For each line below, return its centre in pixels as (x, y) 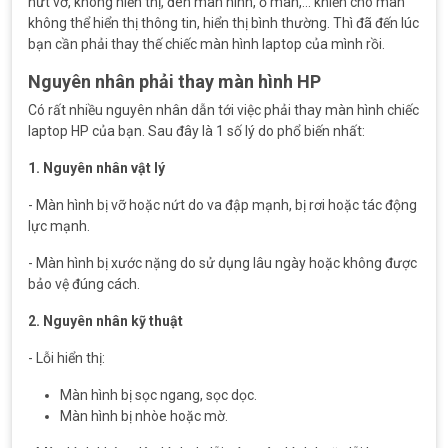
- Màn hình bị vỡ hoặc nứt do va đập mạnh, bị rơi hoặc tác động (222, 205)
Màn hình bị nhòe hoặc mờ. (144, 416)
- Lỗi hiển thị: (66, 358)
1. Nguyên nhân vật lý (96, 168)
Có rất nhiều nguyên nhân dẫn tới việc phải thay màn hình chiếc (223, 110)
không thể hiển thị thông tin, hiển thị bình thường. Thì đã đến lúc (223, 23)
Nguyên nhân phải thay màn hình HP (174, 81)
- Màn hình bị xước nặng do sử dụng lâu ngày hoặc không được (222, 263)
